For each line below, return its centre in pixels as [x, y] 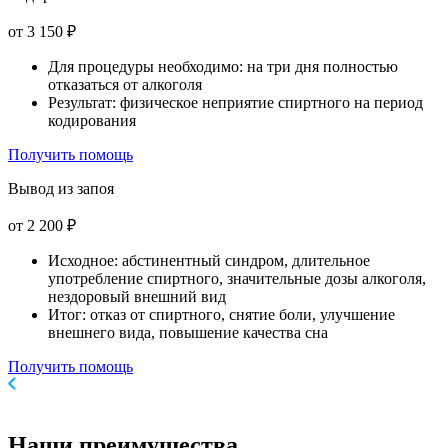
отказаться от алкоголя [125, 84]
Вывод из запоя [61, 188]
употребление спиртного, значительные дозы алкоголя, [237, 278]
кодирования [92, 120]
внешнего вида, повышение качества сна [188, 332]
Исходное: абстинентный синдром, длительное [209, 260]
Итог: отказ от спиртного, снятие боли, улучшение [221, 314]
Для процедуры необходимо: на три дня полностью [223, 66]
